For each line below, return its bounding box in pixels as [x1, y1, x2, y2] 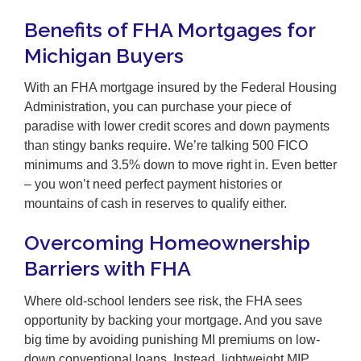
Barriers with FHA [24, 256, 191, 281]
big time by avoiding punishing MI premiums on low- [24, 332, 320, 346]
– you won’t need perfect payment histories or [24, 177, 282, 192]
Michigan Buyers [24, 43, 184, 68]
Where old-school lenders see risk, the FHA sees [24, 293, 302, 308]
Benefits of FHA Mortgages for [24, 17, 315, 42]
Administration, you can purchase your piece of [24, 100, 291, 114]
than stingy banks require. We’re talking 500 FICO [24, 139, 308, 153]
